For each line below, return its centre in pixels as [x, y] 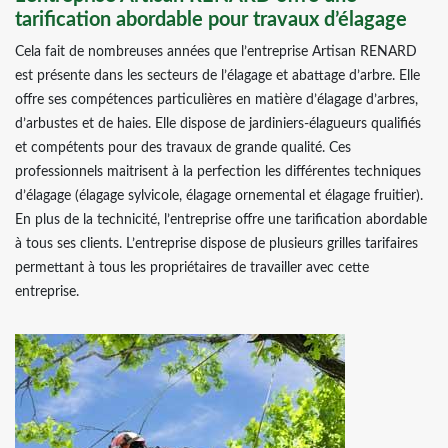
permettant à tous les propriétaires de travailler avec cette [192, 268]
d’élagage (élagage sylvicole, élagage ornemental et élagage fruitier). [219, 196]
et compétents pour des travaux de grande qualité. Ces [183, 148]
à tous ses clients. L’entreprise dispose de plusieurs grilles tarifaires [216, 244]
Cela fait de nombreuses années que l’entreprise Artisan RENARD [216, 52]
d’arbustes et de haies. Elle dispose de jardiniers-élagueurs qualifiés [218, 124]
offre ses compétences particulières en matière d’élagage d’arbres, [216, 100]
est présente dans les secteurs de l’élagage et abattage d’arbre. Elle [217, 76]
